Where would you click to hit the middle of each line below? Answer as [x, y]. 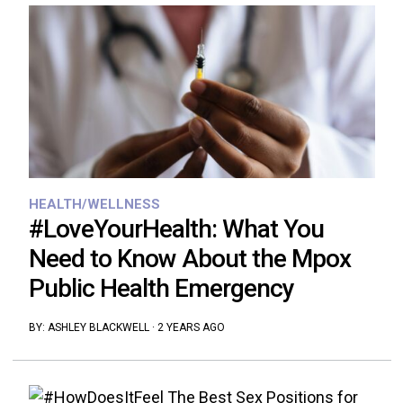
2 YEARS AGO [191, 328]
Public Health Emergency [161, 289]
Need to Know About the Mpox [189, 259]
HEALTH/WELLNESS [94, 205]
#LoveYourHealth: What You [176, 229]
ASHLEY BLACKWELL [98, 328]
